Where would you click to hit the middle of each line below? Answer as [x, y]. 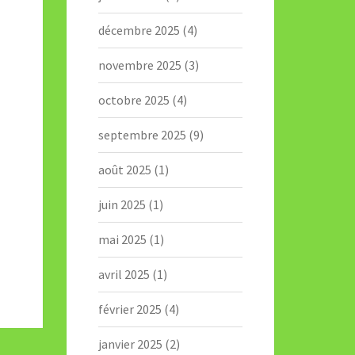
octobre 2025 [134, 100]
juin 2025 [122, 204]
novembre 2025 [139, 65]
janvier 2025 [130, 344]
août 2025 [124, 170]
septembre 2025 [142, 135]
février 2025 [130, 309]
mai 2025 [122, 239]
